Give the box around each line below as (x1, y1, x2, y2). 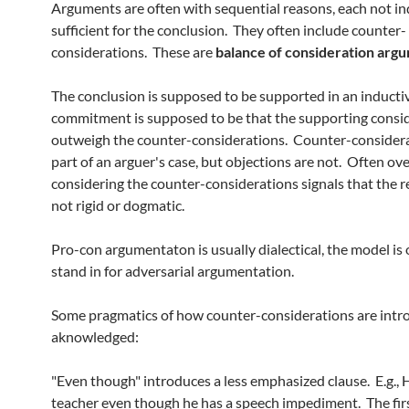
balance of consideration (215, 43, 374, 60)
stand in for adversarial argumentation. (51, 262, 294, 279)
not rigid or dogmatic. (51, 196, 184, 214)
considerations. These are (51, 43, 215, 60)
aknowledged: (51, 328, 139, 345)
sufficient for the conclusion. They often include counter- (51, 21, 406, 38)
